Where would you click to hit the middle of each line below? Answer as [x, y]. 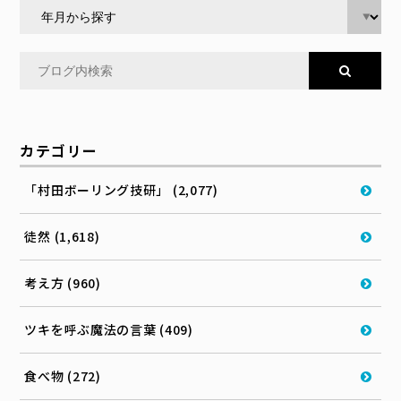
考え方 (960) [63, 283]
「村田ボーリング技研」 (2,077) [121, 190]
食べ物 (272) [63, 376]
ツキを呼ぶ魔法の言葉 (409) [109, 330]
